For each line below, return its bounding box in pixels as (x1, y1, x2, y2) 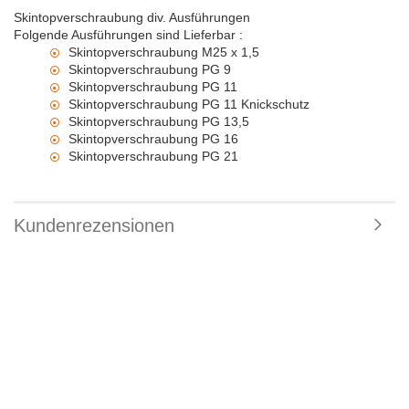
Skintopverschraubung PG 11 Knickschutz (68, 97, 309, 111)
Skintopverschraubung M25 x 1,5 (68, 45, 259, 59)
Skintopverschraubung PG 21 (68, 149, 238, 163)
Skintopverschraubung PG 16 (68, 131, 238, 146)
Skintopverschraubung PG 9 (68, 62, 231, 77)
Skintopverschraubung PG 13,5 (68, 114, 249, 129)
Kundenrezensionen (14, 215, 174, 236)
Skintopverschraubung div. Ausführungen (14, 10, 250, 25)
